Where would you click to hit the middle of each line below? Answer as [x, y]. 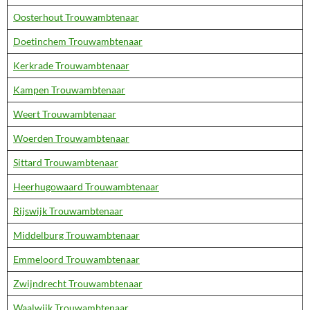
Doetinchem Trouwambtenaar [78, 41]
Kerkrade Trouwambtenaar [71, 65]
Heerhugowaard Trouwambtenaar [86, 186]
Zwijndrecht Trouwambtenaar [78, 283]
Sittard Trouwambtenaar [66, 162]
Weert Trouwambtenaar [65, 114]
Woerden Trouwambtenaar [71, 138]
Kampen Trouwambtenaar [69, 90]
